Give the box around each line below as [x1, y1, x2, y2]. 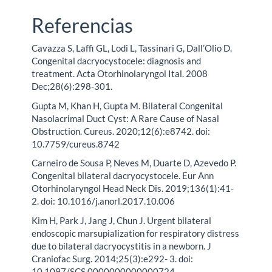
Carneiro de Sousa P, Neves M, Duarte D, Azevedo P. [32, 157, 237, 169]
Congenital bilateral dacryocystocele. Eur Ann [32, 170, 214, 182]
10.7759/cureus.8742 [32, 138, 120, 149]
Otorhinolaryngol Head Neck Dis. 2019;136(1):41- [32, 183, 234, 194]
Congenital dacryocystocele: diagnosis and [32, 55, 202, 67]
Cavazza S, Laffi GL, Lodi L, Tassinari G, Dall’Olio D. [32, 42, 233, 54]
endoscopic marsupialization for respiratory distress [32, 227, 240, 239]
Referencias [32, 13, 134, 37]
